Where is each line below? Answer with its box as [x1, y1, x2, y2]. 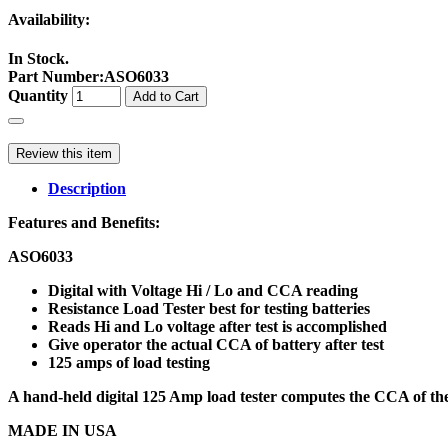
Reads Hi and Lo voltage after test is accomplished [48, 317, 387, 335]
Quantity [8, 86, 68, 104]
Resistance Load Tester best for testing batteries [48, 299, 370, 317]
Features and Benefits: [8, 213, 160, 231]
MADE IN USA [8, 421, 117, 439]
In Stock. [8, 49, 69, 67]
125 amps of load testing [48, 353, 210, 371]
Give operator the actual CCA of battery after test [48, 335, 384, 353]
